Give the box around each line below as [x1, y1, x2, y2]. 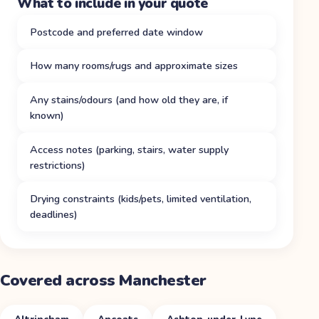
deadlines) [30, 207, 78, 222]
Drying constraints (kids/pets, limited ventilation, [30, 192, 251, 206]
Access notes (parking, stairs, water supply [30, 142, 229, 157]
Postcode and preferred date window [30, 24, 203, 39]
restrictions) [30, 157, 85, 172]
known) [30, 108, 64, 122]
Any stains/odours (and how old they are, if [30, 92, 228, 107]
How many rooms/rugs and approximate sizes [30, 58, 238, 73]
